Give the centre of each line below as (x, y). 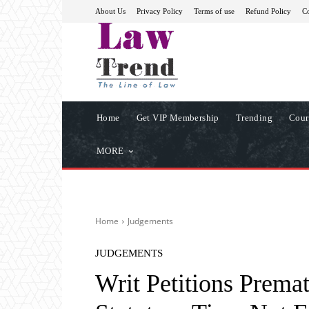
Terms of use (214, 11)
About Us (110, 11)
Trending (254, 117)
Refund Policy (268, 11)
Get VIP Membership (178, 117)
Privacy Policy (160, 11)
